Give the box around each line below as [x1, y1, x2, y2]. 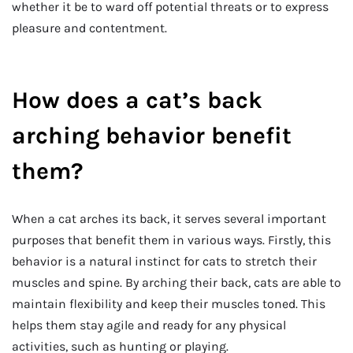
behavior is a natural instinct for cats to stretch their [12, 253, 317, 269]
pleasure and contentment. [12, 20, 167, 36]
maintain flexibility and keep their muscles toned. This [12, 295, 325, 311]
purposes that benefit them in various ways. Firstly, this [12, 232, 331, 247]
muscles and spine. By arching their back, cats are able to [12, 274, 341, 290]
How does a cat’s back [12, 85, 262, 114]
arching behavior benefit [12, 121, 292, 150]
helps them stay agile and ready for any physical [12, 317, 286, 333]
